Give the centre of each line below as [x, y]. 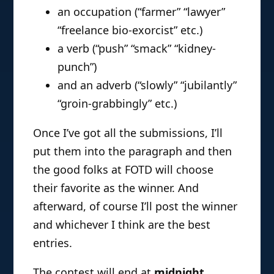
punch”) [77, 67]
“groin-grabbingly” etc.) [117, 104]
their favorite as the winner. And [116, 188]
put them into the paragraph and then [133, 151]
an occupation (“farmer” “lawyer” [142, 12]
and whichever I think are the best [122, 225]
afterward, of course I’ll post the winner [135, 206]
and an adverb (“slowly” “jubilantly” [147, 85]
